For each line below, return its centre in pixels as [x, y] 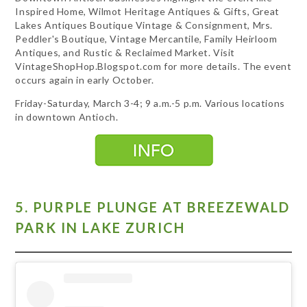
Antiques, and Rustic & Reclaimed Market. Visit [125, 53]
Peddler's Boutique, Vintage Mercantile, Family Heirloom [146, 39]
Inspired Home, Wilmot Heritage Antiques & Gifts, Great [147, 12]
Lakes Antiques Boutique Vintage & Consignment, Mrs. [144, 25]
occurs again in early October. [85, 80]
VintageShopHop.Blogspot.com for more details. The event [153, 66]
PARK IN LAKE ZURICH [100, 227]
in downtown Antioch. [67, 117]
